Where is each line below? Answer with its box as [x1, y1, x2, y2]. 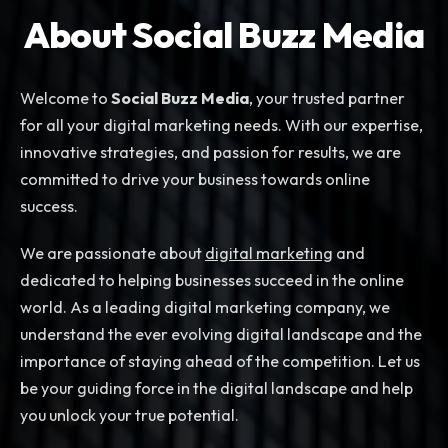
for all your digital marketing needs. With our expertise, [20, 115, 423, 136]
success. [20, 196, 78, 217]
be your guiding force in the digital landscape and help [20, 378, 413, 399]
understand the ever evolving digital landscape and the [20, 324, 422, 345]
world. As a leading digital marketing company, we [20, 297, 390, 318]
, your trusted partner [249, 88, 405, 109]
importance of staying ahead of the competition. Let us [20, 351, 420, 372]
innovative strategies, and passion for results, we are [20, 142, 401, 163]
